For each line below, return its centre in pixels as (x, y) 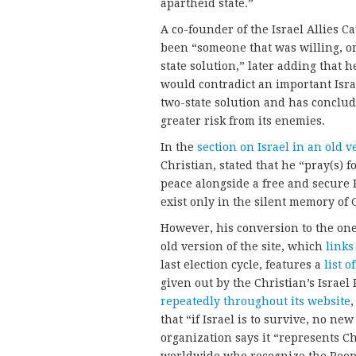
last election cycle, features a (242, 265)
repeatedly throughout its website (255, 302)
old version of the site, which (243, 247)
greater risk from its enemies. (243, 121)
